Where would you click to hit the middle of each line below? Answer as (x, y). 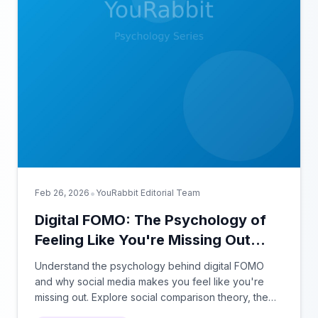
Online (57, 260)
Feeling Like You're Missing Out (143, 240)
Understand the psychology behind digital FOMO (149, 266)
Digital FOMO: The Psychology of (150, 220)
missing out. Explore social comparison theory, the (152, 297)
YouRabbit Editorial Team (148, 193)
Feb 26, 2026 (62, 193)
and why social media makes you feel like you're (149, 281)
